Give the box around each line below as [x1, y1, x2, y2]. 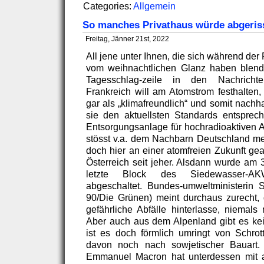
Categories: [83, 1, 133, 11]
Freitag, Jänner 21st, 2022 [85, 35, 169, 43]
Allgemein [133, 1, 176, 11]
